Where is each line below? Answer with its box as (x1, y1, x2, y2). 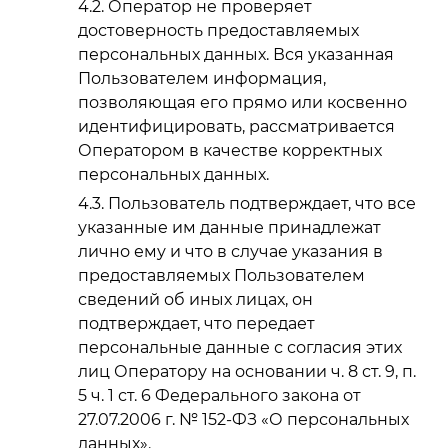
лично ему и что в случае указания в (78, 241, 383, 261)
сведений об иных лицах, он (78, 289, 313, 309)
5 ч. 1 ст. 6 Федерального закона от (78, 385, 361, 405)
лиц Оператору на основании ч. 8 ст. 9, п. (78, 361, 416, 381)
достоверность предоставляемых (78, 20, 359, 40)
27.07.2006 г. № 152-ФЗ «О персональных (78, 409, 409, 429)
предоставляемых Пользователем (78, 265, 365, 285)
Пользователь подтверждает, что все (108, 193, 416, 213)
